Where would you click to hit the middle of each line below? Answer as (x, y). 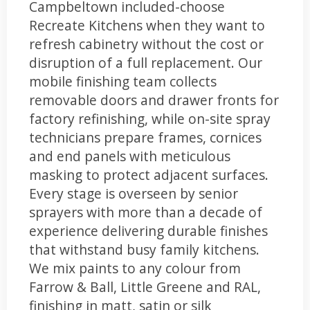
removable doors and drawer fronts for (154, 100)
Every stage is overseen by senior (134, 193)
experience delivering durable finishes (148, 230)
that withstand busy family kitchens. (144, 249)
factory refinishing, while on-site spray (150, 118)
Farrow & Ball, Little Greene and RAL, (145, 286)
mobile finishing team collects (123, 81)
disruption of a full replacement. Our (146, 62)
